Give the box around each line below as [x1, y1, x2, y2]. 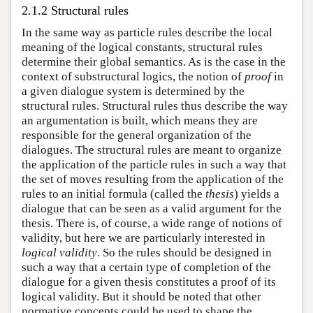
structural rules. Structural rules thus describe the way [22, 99, 288, 112]
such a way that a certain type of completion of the [22, 261, 271, 274]
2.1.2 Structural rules [22, 3, 129, 17]
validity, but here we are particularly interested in [22, 231, 265, 245]
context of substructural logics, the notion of [22, 70, 245, 83]
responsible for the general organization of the [22, 129, 252, 142]
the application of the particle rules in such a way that [22, 158, 286, 171]
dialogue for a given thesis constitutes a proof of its [22, 275, 276, 289]
